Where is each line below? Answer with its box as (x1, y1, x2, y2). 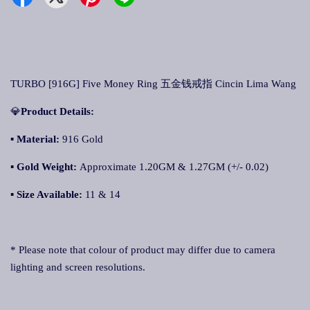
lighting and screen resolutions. (10, 262, 145, 273)
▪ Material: (10, 134, 60, 145)
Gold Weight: (17, 161, 80, 172)
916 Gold (60, 134, 103, 145)
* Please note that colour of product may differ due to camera (10, 244, 275, 255)
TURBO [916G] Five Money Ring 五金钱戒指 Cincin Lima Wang (10, 78, 296, 89)
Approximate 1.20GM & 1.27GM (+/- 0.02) (80, 161, 268, 172)
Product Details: (21, 106, 94, 117)
